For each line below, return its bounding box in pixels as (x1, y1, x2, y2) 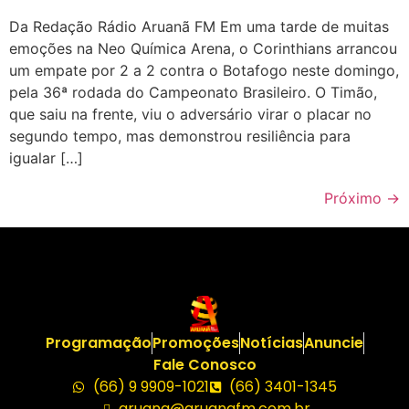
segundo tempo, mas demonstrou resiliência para (9, 126, 351, 145)
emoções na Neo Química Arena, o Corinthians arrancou (9, 38, 397, 58)
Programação (45, 331, 152, 353)
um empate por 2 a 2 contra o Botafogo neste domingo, (9, 60, 399, 79)
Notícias (239, 331, 303, 353)
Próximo (324, 188, 386, 207)
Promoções (152, 331, 239, 353)
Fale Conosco (152, 353, 257, 375)
